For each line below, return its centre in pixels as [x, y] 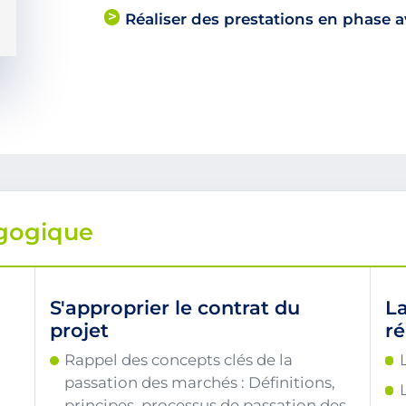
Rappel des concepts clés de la [179, 360]
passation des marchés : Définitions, [200, 383]
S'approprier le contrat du [175, 308]
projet [80, 331]
